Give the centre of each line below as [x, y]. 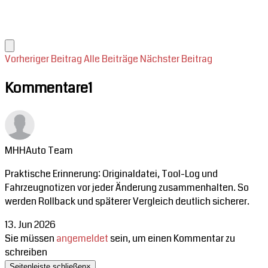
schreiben [26, 252]
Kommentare [46, 88]
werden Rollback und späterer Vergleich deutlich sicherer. [127, 202]
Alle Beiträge [111, 59]
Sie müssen [31, 239]
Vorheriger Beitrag [43, 59]
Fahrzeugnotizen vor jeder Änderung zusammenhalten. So [127, 188]
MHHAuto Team [39, 151]
